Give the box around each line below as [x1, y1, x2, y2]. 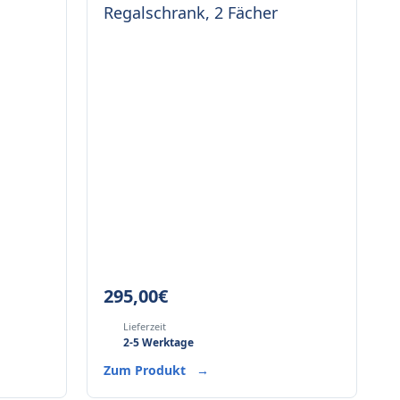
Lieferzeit [122, 320, 166, 333]
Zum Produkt [103, 362, 189, 379]
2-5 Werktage [122, 335, 194, 350]
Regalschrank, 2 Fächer [103, 2, 278, 23]
